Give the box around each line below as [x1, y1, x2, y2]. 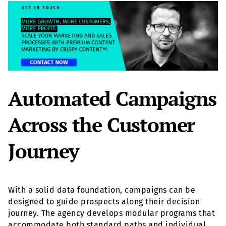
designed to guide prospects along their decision [8, 197, 200, 207]
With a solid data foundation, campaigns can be [8, 185, 195, 195]
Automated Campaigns [8, 85, 217, 112]
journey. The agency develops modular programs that [8, 208, 215, 218]
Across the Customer [8, 111, 195, 138]
